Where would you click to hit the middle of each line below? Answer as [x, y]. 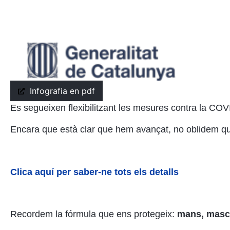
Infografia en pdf [62, 91]
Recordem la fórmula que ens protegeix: [94, 214]
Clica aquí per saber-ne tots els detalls [94, 172]
